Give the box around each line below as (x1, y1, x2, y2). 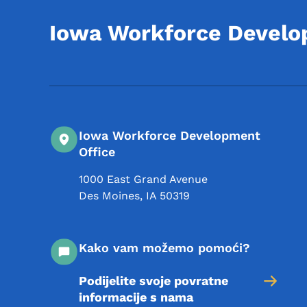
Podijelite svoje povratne (79, 273, 228, 288)
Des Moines (79, 189, 140, 202)
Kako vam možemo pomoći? (79, 241, 250, 255)
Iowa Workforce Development (79, 128, 260, 143)
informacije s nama (79, 290, 193, 304)
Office (79, 145, 115, 159)
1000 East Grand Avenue (79, 173, 208, 186)
